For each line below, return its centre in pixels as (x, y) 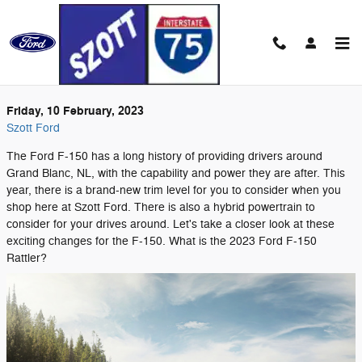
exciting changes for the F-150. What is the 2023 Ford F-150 (162, 241)
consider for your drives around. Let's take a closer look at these (170, 224)
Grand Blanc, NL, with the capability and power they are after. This (176, 173)
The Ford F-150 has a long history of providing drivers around (164, 156)
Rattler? (27, 258)
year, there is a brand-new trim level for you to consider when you (174, 190)
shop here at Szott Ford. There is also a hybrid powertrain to (161, 207)
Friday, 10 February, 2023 (75, 111)
